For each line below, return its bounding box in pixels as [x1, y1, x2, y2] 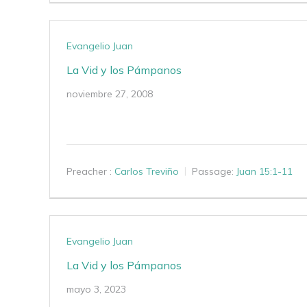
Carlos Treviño [114, 165, 179, 177]
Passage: [192, 165, 234, 177]
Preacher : [66, 165, 112, 177]
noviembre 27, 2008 [66, 88, 153, 100]
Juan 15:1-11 [236, 165, 293, 177]
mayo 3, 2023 [66, 283, 126, 295]
